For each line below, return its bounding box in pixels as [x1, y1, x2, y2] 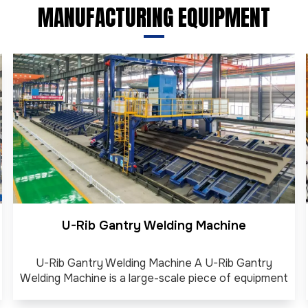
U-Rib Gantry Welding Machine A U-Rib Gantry [36, 255, 272, 270]
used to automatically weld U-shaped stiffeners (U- [23, 285, 285, 300]
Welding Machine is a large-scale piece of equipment [20, 270, 288, 285]
